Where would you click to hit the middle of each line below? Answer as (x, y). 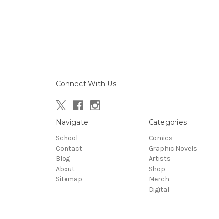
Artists (159, 158)
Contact (69, 148)
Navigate (72, 122)
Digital (159, 189)
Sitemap (69, 179)
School (67, 138)
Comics (160, 138)
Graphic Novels (173, 148)
